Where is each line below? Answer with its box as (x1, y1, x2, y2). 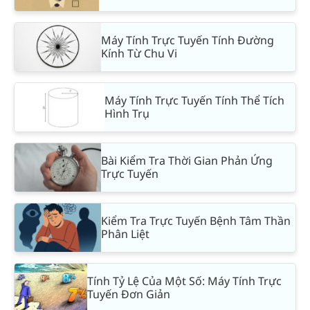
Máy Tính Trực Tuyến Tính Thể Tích (104, 92, 284, 108)
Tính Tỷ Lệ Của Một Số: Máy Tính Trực (87, 273, 282, 289)
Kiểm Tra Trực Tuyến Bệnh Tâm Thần (101, 212, 291, 228)
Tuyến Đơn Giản (87, 286, 170, 302)
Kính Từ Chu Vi (101, 45, 177, 61)
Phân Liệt (101, 226, 149, 241)
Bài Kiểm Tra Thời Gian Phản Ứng (101, 152, 273, 168)
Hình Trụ (104, 105, 149, 121)
